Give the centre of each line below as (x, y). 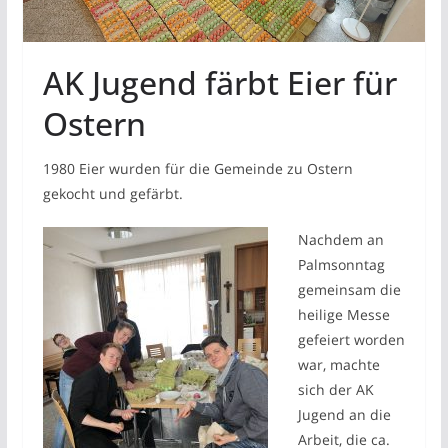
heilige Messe (343, 315)
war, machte (338, 365)
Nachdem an (340, 240)
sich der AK (335, 390)
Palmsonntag (341, 265)
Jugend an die (344, 415)
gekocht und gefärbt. (112, 194)
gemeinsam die (349, 290)
